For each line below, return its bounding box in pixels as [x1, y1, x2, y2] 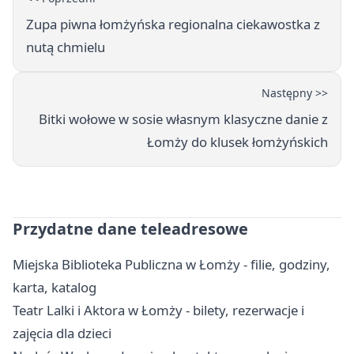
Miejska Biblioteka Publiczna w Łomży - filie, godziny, [13, 254, 330, 273]
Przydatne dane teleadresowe [13, 217, 248, 239]
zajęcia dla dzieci [13, 323, 111, 342]
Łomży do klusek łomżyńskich [147, 132, 328, 151]
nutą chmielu [26, 37, 105, 56]
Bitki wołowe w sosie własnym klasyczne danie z [39, 109, 328, 128]
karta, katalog [13, 277, 96, 296]
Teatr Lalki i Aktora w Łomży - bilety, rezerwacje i [13, 300, 304, 319]
